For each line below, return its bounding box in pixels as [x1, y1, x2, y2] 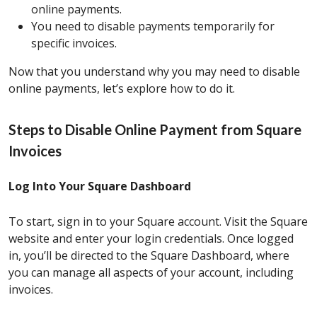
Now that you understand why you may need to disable [8, 64, 300, 80]
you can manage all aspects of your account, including [8, 265, 294, 281]
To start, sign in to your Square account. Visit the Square [8, 214, 308, 230]
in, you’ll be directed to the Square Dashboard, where [8, 248, 289, 264]
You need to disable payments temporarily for [31, 18, 275, 35]
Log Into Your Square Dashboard [8, 178, 191, 195]
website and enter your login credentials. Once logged [8, 231, 294, 247]
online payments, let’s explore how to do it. [8, 81, 235, 97]
